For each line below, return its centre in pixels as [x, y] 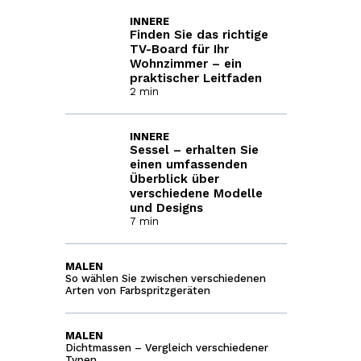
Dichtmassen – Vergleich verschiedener [166, 348]
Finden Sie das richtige [199, 35]
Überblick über [174, 179]
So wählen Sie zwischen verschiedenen [165, 278]
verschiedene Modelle [196, 193]
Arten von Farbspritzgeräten [137, 290]
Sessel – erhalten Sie [194, 150]
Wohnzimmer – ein [185, 64]
